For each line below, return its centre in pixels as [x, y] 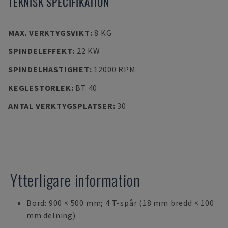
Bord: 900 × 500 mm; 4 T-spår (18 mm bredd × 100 [120, 203]
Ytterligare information [75, 180]
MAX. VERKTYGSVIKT [49, 33]
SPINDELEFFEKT [40, 51]
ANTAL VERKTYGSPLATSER [61, 106]
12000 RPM [115, 69]
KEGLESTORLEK [40, 88]
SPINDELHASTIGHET [49, 69]
